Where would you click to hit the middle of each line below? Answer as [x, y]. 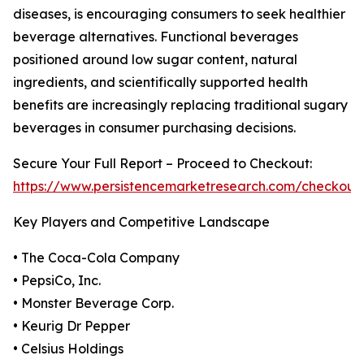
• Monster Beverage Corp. [93, 303]
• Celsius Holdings [68, 349]
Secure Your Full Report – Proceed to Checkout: [162, 164]
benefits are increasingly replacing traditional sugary [180, 105]
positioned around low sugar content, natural [155, 60]
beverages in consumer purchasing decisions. [154, 128]
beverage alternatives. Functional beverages [156, 37]
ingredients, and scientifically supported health [160, 82]
